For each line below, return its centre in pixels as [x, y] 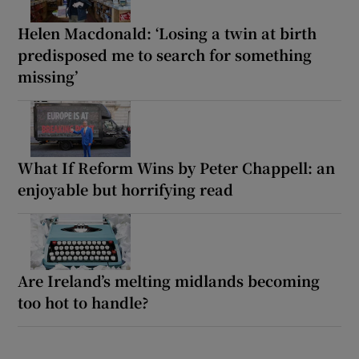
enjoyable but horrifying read [126, 189]
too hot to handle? [84, 302]
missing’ [48, 76]
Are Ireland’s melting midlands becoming [169, 280]
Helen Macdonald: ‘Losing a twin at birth [167, 32]
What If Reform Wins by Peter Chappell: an [177, 167]
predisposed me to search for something [165, 54]
